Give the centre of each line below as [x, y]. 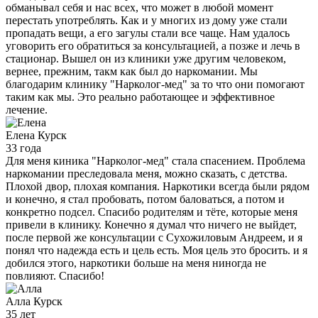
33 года [23, 148]
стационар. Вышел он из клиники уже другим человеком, [146, 58]
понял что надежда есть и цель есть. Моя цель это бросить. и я [157, 250]
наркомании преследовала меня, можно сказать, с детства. [147, 173]
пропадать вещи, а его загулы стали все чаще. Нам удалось [148, 33]
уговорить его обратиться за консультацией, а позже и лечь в [153, 45]
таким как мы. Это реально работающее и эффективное [140, 97]
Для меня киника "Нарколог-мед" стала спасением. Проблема [155, 160]
